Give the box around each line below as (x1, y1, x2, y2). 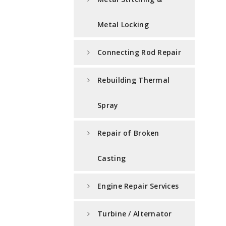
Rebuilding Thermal (97, 75, 170, 85)
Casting (97, 153, 126, 163)
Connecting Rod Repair (97, 47, 182, 58)
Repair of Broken (97, 128, 159, 138)
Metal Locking (97, 20, 149, 30)
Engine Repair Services (97, 181, 179, 191)
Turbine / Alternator (97, 209, 172, 219)
